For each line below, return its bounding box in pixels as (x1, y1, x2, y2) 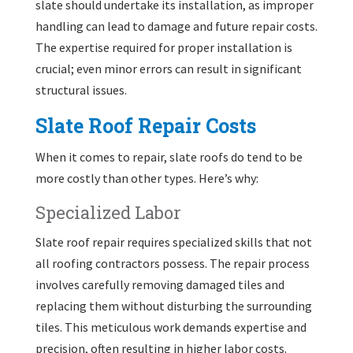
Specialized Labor (35, 200, 181, 224)
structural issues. (35, 81, 127, 98)
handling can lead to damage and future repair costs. (35, 17, 318, 34)
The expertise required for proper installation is (35, 39, 292, 55)
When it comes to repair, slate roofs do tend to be (35, 148, 303, 165)
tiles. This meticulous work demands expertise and (35, 318, 307, 335)
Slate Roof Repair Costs (35, 112, 256, 139)
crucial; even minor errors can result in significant (35, 60, 302, 76)
